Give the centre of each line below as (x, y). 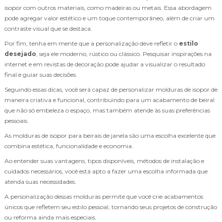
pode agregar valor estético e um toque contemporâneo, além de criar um (110, 18)
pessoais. (17, 120)
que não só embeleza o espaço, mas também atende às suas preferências (107, 110)
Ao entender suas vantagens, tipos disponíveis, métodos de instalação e (104, 161)
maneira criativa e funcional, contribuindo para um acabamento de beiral (110, 100)
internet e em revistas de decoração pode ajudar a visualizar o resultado (105, 64)
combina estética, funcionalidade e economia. (69, 146)
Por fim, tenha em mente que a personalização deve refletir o (92, 43)
